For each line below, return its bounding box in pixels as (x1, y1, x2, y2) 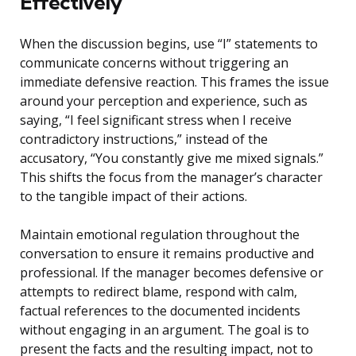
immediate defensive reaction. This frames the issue (20, 73, 329, 91)
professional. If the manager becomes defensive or (20, 264, 323, 282)
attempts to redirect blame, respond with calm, (20, 283, 297, 301)
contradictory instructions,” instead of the (20, 130, 268, 149)
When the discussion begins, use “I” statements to (20, 35, 318, 53)
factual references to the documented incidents (20, 302, 300, 320)
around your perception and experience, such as (20, 92, 308, 110)
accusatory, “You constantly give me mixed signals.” (20, 149, 323, 168)
